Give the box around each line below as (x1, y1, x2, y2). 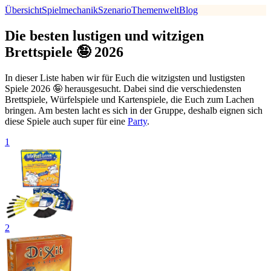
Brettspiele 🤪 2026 (5, 44, 123, 60)
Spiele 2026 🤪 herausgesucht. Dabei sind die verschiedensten (5, 83, 241, 94)
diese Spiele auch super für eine (5, 116, 128, 126)
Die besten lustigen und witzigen (5, 27, 204, 44)
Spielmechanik (42, 5, 98, 15)
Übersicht (5, 5, 42, 15)
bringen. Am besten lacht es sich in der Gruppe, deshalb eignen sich (5, 105, 263, 116)
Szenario (98, 5, 131, 15)
